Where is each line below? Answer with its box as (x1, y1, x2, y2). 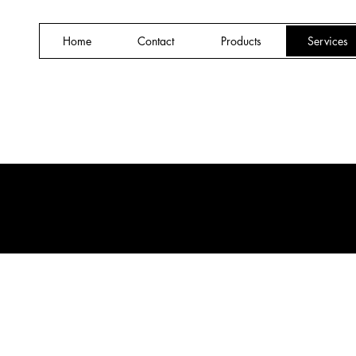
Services (307, 33, 348, 48)
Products (220, 33, 261, 48)
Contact (137, 33, 175, 48)
